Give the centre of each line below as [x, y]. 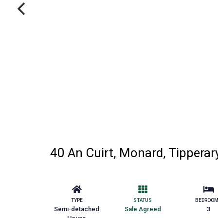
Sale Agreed [143, 209]
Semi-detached [77, 209]
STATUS [143, 200]
